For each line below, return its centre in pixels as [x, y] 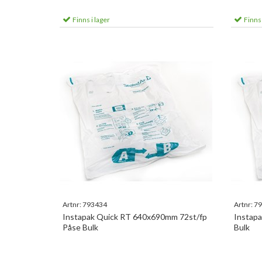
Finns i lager [91, 20]
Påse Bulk [80, 227]
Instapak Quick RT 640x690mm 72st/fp [135, 217]
